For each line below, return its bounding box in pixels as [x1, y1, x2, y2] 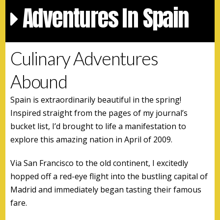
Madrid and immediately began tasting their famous [10, 184, 202, 195]
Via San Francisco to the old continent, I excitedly [10, 157, 189, 168]
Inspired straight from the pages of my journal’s [10, 107, 188, 118]
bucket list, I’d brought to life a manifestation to [10, 120, 187, 132]
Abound [10, 70, 67, 92]
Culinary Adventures [10, 47, 158, 69]
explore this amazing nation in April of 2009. [10, 134, 173, 145]
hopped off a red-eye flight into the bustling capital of [10, 170, 208, 182]
